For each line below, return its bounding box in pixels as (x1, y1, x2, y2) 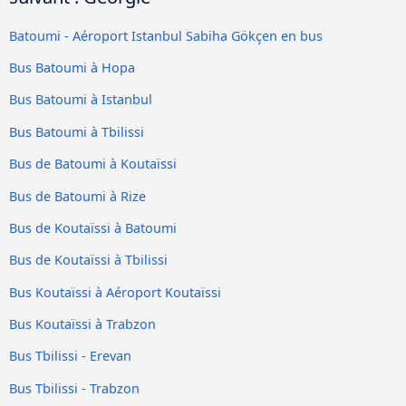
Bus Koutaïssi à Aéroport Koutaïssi (9, 283, 221, 301)
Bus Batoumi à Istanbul (9, 91, 152, 109)
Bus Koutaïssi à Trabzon (9, 315, 156, 333)
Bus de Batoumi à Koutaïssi (9, 155, 177, 173)
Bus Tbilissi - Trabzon (9, 379, 140, 397)
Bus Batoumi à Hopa (9, 58, 135, 76)
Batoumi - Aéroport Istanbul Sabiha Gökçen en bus (9, 26, 323, 44)
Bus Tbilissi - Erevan (9, 347, 131, 365)
